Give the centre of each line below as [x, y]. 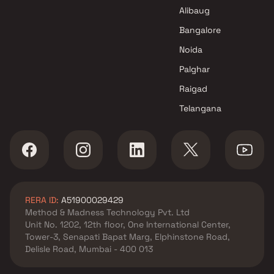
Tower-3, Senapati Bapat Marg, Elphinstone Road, [128, 237]
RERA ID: [42, 200]
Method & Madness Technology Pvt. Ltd [107, 213]
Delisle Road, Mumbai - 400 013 [89, 249]
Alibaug [195, 11]
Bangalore [200, 30]
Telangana [201, 109]
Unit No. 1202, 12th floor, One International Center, [128, 225]
